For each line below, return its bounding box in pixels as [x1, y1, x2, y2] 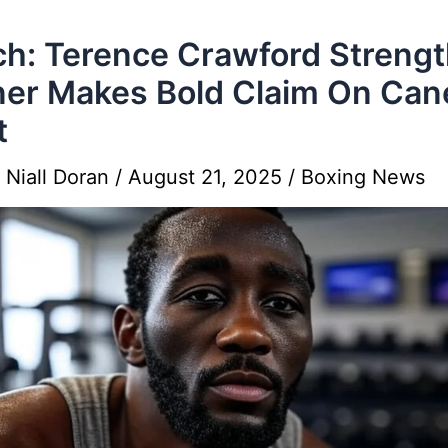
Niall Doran [6, 164, 115, 189]
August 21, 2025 [128, 164, 288, 189]
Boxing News [301, 164, 425, 189]
